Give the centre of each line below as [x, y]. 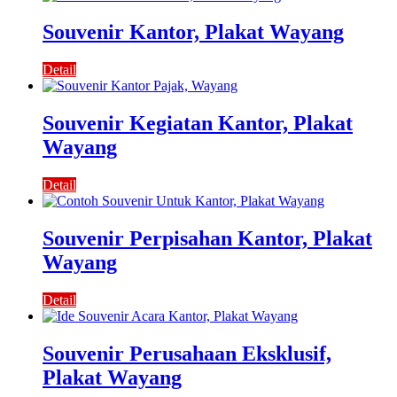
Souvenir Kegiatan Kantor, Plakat [198, 124]
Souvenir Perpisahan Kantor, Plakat [207, 239]
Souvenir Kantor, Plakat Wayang [193, 32]
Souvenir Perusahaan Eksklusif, [187, 353]
